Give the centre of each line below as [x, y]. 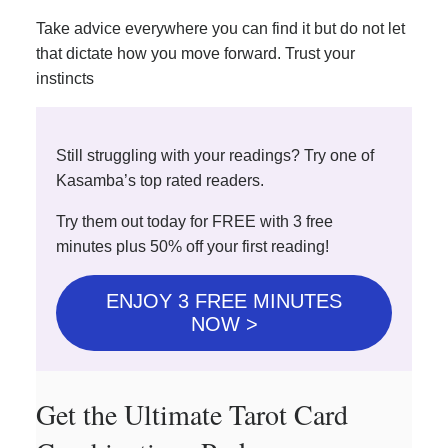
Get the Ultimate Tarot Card [192, 413]
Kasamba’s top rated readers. [160, 180]
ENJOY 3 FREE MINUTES [224, 301]
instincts [65, 78]
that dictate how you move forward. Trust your [195, 53]
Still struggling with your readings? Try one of [215, 155]
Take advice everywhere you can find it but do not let [220, 28]
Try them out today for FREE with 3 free [194, 221]
